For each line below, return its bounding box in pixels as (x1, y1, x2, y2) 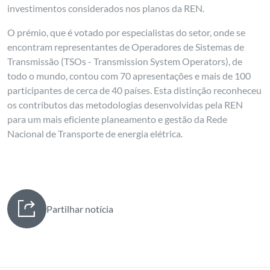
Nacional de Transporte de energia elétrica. (7, 128, 183, 139)
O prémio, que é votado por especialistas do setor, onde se (7, 27, 246, 38)
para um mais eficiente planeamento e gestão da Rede (7, 113, 228, 125)
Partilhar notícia (46, 202, 114, 215)
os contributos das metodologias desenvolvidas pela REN (7, 99, 243, 110)
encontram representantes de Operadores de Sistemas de (7, 41, 245, 52)
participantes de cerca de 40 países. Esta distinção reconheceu (7, 84, 262, 96)
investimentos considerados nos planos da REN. (7, 2, 205, 14)
